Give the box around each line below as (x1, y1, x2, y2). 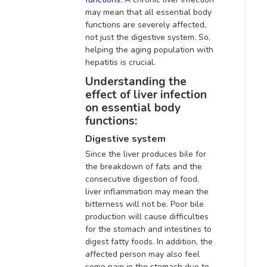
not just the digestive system (85, 32, 194, 44)
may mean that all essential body (85, 7, 212, 18)
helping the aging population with (85, 44, 213, 56)
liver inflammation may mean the (85, 185, 209, 197)
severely (138, 19, 170, 31)
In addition (157, 235, 196, 247)
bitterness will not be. (85, 198, 170, 210)
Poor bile (170, 198, 204, 210)
